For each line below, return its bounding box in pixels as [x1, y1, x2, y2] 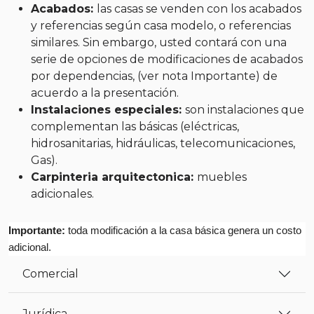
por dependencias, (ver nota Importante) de [31, 69, 278, 83]
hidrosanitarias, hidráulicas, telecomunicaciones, [31, 136, 295, 150]
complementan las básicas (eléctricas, [31, 119, 239, 133]
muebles [197, 170, 247, 184]
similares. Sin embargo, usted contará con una [31, 35, 287, 49]
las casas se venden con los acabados [97, 1, 301, 15]
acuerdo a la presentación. [31, 86, 179, 100]
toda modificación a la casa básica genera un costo [65, 224, 301, 236]
